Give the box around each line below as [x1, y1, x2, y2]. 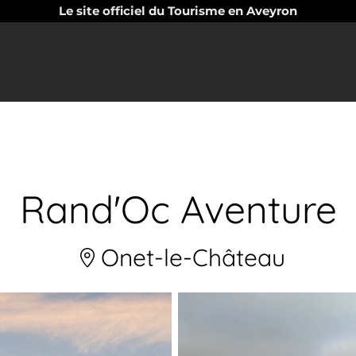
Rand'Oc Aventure [19, 185, 337, 233]
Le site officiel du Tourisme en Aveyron [59, 3, 297, 18]
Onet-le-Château [95, 242, 285, 273]
